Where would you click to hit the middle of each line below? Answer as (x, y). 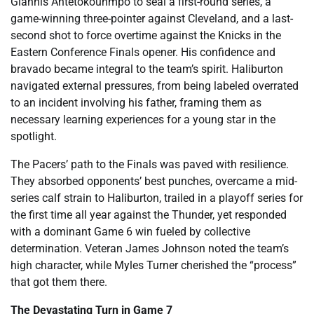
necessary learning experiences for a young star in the (143, 119)
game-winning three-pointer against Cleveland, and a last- (152, 18)
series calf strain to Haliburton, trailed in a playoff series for (157, 198)
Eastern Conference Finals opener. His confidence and (143, 52)
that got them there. (59, 282)
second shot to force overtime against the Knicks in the (146, 35)
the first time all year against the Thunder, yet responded (149, 214)
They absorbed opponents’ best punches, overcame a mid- (154, 181)
